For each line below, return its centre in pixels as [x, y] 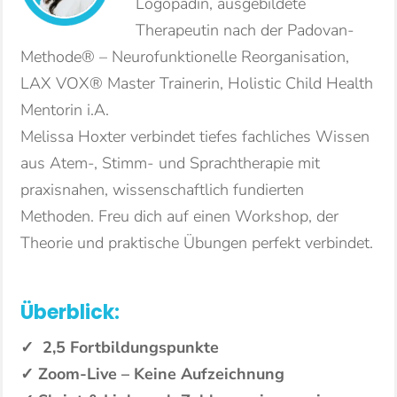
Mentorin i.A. [65, 110]
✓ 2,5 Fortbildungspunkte [120, 347]
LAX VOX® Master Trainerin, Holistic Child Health [197, 83]
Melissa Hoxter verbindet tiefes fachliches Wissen [195, 136]
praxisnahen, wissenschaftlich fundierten [162, 190]
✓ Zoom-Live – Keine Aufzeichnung [152, 374]
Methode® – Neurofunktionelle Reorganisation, [185, 57]
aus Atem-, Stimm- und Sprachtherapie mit [170, 163]
